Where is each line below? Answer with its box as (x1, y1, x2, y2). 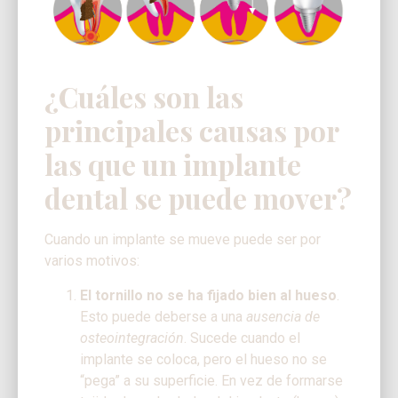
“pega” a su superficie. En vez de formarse (80, 371, 343, 389)
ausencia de (246, 307, 320, 325)
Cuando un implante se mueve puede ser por (44, 231, 321, 249)
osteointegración (80, 329, 184, 346)
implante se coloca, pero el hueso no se (80, 350, 327, 368)
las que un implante (44, 145, 301, 184)
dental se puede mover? (44, 179, 352, 218)
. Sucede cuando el (184, 329, 300, 346)
